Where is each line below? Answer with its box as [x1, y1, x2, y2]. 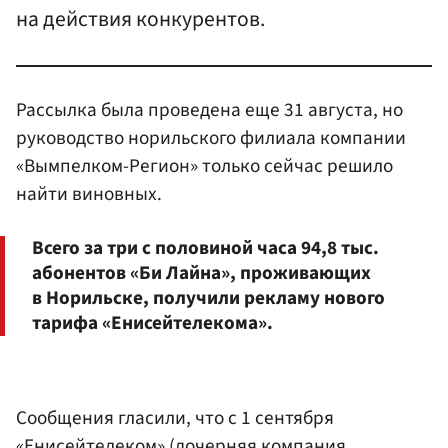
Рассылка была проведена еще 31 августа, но [16, 95, 403, 124]
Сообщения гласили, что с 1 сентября [16, 403, 334, 432]
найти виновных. [16, 179, 162, 208]
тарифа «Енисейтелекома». [32, 309, 273, 338]
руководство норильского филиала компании [16, 123, 406, 152]
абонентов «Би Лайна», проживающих [32, 259, 371, 288]
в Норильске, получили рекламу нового [32, 284, 385, 313]
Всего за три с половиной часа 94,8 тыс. [32, 234, 379, 263]
